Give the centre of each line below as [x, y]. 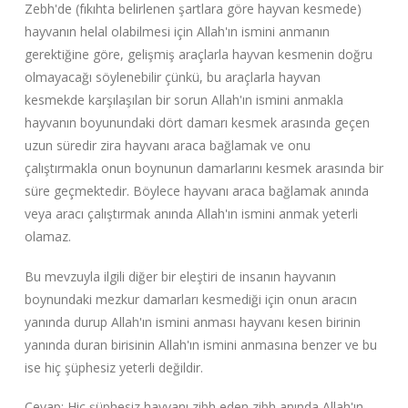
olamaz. [47, 237]
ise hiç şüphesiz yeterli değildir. [113, 367]
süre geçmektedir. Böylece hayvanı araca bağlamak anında [196, 191]
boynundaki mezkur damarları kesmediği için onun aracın [190, 299]
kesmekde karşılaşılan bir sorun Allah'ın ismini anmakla [184, 100]
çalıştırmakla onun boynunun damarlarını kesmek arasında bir [204, 168]
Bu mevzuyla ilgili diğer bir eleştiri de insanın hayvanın [180, 276]
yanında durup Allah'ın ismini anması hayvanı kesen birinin [192, 321]
